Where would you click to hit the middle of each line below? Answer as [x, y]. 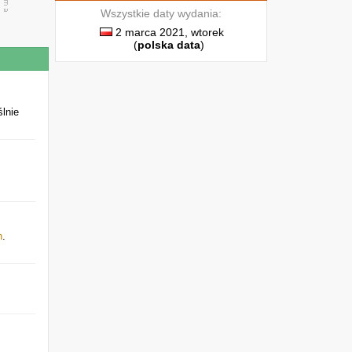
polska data [169, 45]
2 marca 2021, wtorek [168, 32]
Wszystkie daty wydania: [161, 13]
